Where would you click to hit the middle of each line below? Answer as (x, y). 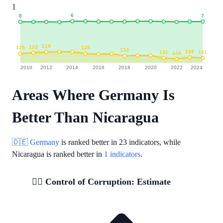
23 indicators (139, 142)
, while (170, 142)
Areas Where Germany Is (93, 95)
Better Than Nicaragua (85, 117)
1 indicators (122, 154)
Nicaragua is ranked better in (58, 154)
